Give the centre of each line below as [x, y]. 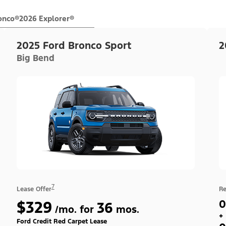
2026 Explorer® [47, 18]
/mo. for [74, 209]
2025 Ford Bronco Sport [74, 45]
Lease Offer [34, 189]
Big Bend [35, 58]
